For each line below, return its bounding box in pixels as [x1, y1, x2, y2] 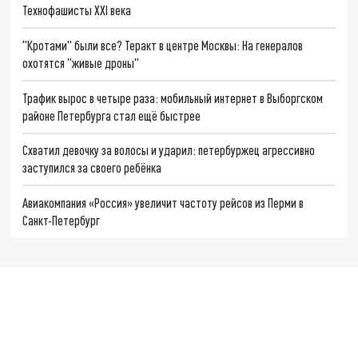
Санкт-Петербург [22, 213, 101, 229]
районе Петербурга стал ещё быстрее [22, 107, 201, 123]
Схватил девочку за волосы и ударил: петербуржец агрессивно [22, 142, 316, 158]
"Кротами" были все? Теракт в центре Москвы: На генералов [22, 37, 304, 53]
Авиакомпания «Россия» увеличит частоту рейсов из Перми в [22, 195, 304, 211]
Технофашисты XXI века [22, 2, 132, 18]
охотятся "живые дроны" [22, 54, 140, 70]
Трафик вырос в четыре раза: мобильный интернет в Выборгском [22, 89, 324, 105]
